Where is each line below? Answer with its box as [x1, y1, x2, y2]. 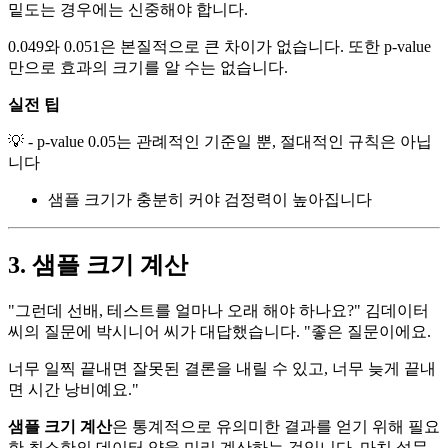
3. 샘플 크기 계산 [8, 252, 188, 279]
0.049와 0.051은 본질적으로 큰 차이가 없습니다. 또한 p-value [8, 38, 431, 56]
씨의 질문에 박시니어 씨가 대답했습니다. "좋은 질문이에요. [8, 323, 431, 340]
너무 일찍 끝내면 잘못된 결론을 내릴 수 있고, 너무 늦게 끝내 [8, 360, 436, 377]
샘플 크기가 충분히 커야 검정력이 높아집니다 [48, 191, 372, 209]
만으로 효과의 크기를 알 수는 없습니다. [8, 59, 288, 77]
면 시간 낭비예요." [8, 381, 139, 398]
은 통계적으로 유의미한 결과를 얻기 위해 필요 [112, 418, 440, 435]
